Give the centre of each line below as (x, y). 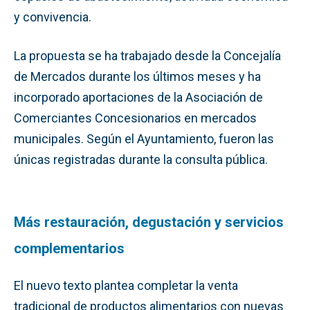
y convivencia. (53, 17)
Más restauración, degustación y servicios (149, 222)
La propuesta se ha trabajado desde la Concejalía (147, 55)
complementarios (69, 248)
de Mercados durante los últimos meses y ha (137, 76)
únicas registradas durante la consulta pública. (141, 159)
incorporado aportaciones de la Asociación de (138, 97)
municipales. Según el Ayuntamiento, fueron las (144, 138)
